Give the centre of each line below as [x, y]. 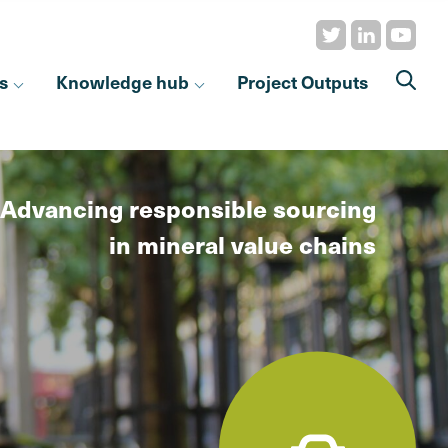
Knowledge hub [122, 81]
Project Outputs [302, 81]
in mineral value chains [242, 244]
